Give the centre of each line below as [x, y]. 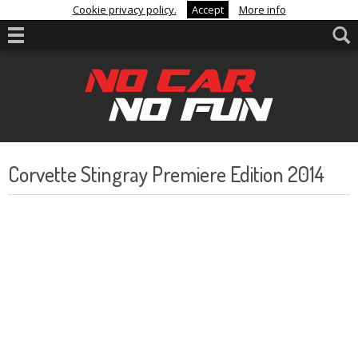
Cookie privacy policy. [124, 10]
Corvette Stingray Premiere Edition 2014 [166, 174]
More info [262, 10]
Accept [207, 10]
